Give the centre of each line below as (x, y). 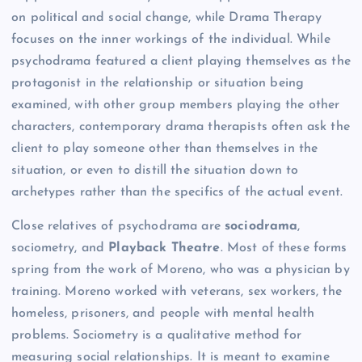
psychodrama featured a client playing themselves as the (181, 62)
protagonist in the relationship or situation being (158, 84)
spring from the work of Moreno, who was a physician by (181, 269)
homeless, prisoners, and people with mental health (163, 313)
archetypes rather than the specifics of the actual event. (177, 193)
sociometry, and (60, 248)
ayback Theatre (170, 248)
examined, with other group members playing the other (176, 105)
